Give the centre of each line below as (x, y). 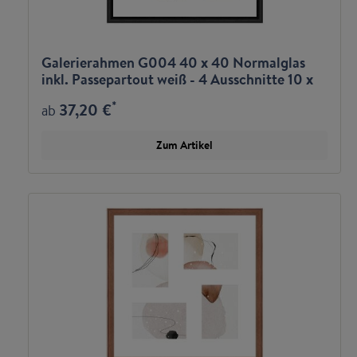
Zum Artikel (184, 145)
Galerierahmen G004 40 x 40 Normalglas (173, 63)
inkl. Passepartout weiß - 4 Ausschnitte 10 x (177, 79)
